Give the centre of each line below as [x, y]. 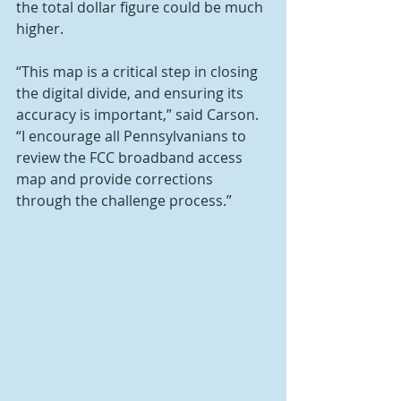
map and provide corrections [116, 179]
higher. [40, 29]
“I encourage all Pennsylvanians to [133, 136]
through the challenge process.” [124, 200]
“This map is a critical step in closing [139, 72]
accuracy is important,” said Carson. [139, 115]
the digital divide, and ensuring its [132, 93]
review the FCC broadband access [131, 158]
